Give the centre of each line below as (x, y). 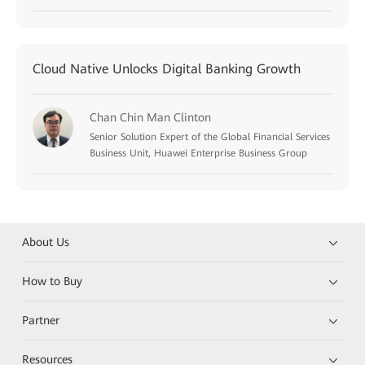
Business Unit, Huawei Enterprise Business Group (198, 153)
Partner (41, 320)
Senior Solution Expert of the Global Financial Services (210, 136)
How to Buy (53, 281)
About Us (46, 242)
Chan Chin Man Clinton (150, 117)
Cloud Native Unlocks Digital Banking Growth (167, 68)
